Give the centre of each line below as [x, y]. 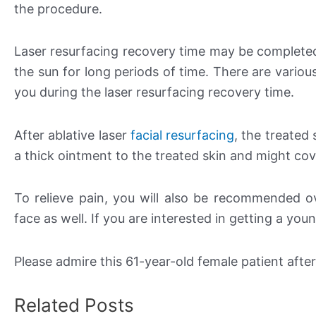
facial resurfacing [182, 135]
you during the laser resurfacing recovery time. [154, 92]
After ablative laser [72, 135]
